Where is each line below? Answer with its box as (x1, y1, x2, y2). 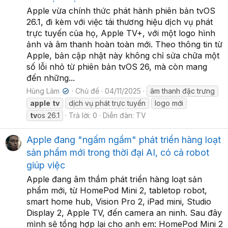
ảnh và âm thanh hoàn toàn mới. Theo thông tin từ (26, 39, 222, 49)
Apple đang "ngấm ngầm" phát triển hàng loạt (26, 134, 221, 145)
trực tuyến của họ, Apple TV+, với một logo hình (26, 27, 215, 38)
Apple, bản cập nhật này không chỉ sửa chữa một (26, 50, 219, 61)
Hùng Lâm (26, 86, 60, 95)
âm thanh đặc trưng (150, 86, 215, 95)
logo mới (155, 98, 183, 107)
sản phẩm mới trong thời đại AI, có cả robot (26, 147, 209, 158)
